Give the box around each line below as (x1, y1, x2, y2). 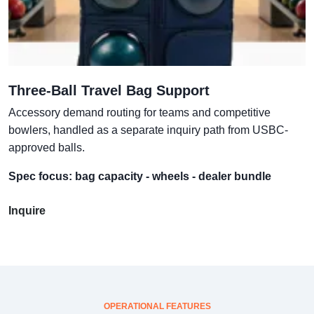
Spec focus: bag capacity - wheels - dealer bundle (8, 170, 271, 182)
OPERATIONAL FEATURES (103, 301, 211, 311)
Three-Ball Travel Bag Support (8, 82, 210, 98)
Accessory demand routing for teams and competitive (8, 106, 271, 118)
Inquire (8, 204, 46, 217)
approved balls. (8, 141, 85, 153)
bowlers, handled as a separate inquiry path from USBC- (8, 123, 288, 136)
